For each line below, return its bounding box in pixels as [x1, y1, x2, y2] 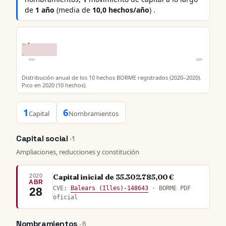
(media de [54, 5, 93, 15]
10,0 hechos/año [92, 5, 150, 15]
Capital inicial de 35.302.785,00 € [53, 172, 175, 182]
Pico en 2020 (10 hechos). [21, 81, 87, 89]
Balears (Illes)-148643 [71, 184, 149, 192]
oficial [53, 193, 78, 201]
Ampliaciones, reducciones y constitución [16, 147, 139, 157]
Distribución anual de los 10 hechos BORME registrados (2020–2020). [21, 74, 201, 82]
